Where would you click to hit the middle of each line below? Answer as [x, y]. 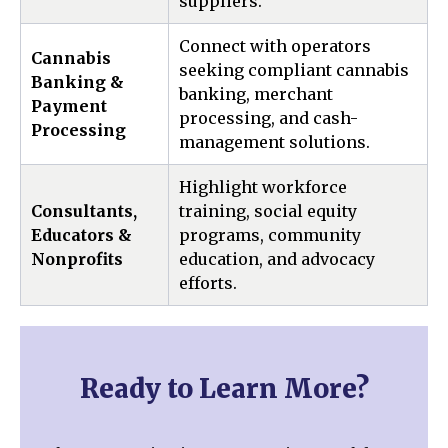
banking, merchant [256, 94]
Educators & [81, 235]
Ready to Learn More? [224, 388]
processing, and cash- [268, 118]
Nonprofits [77, 259]
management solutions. [274, 142]
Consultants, [84, 211]
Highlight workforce [263, 187]
